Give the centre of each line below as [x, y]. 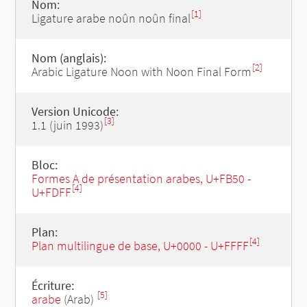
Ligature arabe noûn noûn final [111, 18]
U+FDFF [51, 192]
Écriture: [52, 285]
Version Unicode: [75, 111]
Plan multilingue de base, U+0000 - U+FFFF [140, 246]
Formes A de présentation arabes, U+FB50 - [141, 179]
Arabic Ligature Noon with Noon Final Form [141, 72]
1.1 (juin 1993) [67, 125]
